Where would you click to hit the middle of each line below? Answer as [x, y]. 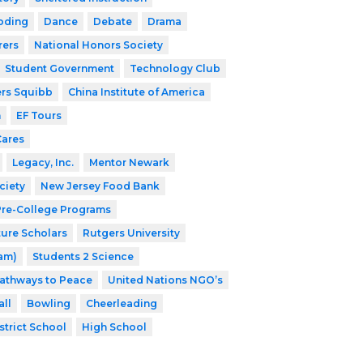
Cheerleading [121, 304]
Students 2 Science [83, 257]
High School [114, 327]
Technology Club [175, 69]
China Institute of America [136, 92]
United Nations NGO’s [165, 280]
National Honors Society [98, 45]
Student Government [59, 69]
